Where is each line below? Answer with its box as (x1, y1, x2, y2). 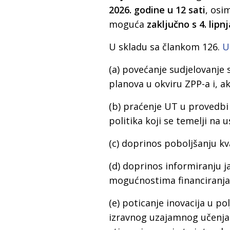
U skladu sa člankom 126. (109, 41, 222, 53)
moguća (109, 18, 147, 31)
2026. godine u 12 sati (109, 4, 205, 16)
